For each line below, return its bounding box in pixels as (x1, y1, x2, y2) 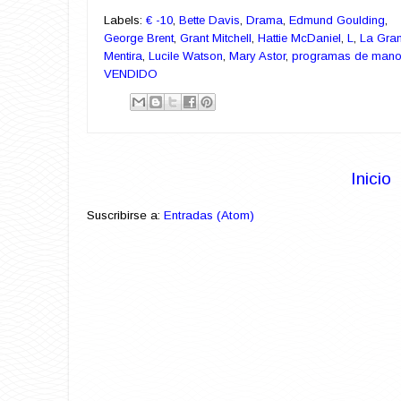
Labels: (104, 13, 146, 27)
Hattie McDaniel (258, 30, 341, 45)
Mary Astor (229, 48, 286, 63)
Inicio (351, 168, 391, 188)
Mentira (104, 48, 142, 63)
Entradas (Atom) (164, 208, 254, 222)
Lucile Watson (149, 48, 223, 63)
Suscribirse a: (87, 208, 164, 222)
